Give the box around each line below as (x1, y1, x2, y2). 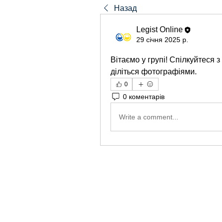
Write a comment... (119, 112, 178, 121)
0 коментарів (123, 92, 165, 101)
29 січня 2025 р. (136, 36, 188, 44)
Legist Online (136, 25, 183, 34)
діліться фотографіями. (111, 67, 197, 76)
